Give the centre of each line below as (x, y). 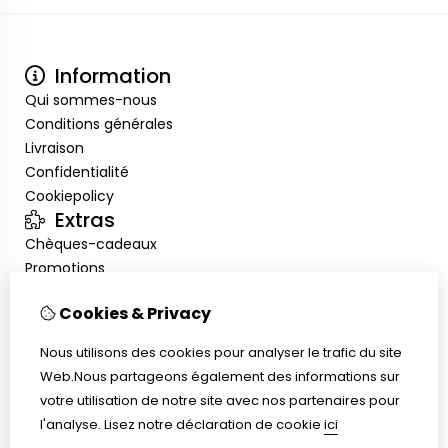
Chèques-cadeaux (91, 244)
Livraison (54, 148)
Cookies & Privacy (133, 313)
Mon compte (113, 292)
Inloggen (55, 316)
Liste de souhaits (83, 364)
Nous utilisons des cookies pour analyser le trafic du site (221, 352)
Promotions (65, 268)
